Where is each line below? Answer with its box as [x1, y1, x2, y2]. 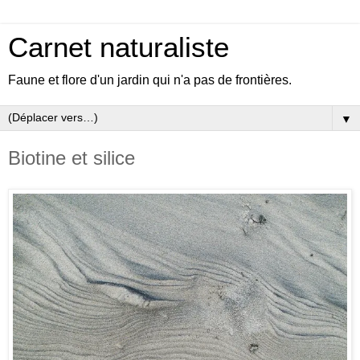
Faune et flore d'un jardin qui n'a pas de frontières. [8, 73, 292, 87]
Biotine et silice [8, 147, 135, 169]
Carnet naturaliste [8, 32, 229, 63]
